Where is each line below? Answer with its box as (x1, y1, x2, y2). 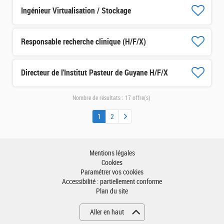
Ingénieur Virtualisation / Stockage (21, 6, 131, 16)
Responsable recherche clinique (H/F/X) (21, 37, 146, 47)
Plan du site (96, 187, 128, 196)
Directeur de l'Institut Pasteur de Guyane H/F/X (21, 68, 168, 78)
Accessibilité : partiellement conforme (62, 177, 162, 186)
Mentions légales (89, 149, 135, 158)
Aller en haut (89, 208, 124, 217)
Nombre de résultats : (72, 94, 125, 102)
